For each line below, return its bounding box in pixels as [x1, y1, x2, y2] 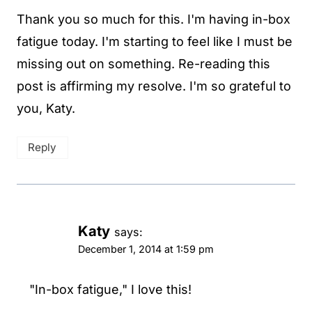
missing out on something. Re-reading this [17, 56, 270, 72]
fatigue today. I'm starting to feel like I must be [17, 34, 292, 49]
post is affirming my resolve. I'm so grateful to [17, 79, 291, 94]
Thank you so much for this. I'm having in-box [17, 12, 290, 27]
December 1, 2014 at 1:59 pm [78, 242, 214, 255]
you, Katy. [17, 101, 75, 116]
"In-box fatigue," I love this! [29, 282, 192, 297]
